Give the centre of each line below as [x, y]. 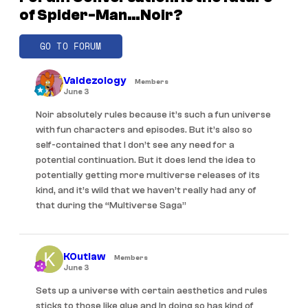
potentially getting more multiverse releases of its [148, 175]
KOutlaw [85, 256]
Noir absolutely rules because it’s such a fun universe [153, 114]
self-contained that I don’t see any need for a [135, 145]
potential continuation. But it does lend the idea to [146, 160]
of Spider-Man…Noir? [101, 15]
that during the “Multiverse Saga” [111, 205]
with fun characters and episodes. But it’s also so [144, 130]
